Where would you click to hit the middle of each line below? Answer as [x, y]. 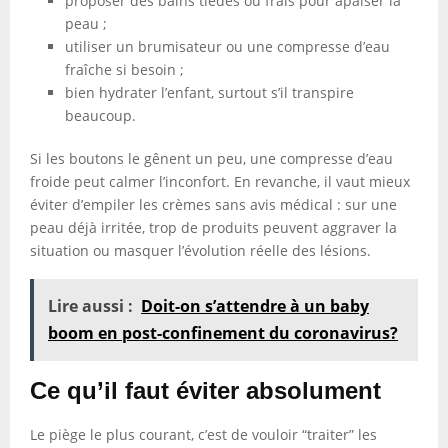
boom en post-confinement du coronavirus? [223, 333]
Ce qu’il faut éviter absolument [205, 390]
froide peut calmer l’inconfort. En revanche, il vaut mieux [220, 181]
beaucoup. [100, 115]
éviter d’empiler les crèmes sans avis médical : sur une [213, 204]
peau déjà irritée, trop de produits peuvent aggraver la [213, 227]
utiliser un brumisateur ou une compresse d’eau [227, 46]
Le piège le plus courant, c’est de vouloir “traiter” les [203, 434]
